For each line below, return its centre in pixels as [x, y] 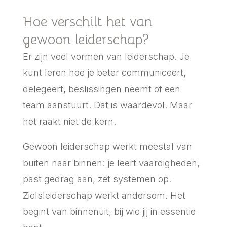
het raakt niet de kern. [69, 121]
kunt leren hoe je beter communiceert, [104, 72]
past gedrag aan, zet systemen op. [97, 179]
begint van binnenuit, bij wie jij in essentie [109, 211]
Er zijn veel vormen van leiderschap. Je [106, 56]
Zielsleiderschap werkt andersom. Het [104, 195]
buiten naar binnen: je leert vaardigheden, [111, 163]
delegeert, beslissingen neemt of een [101, 89]
